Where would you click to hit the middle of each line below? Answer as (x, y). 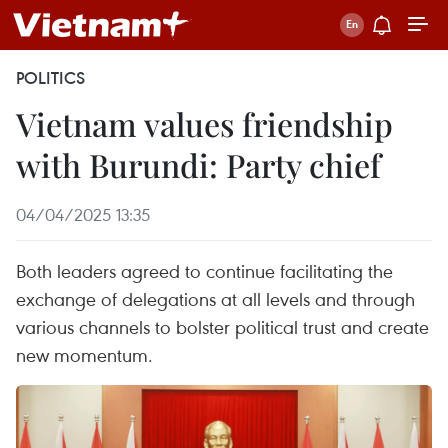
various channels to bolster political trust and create (222, 326)
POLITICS (50, 78)
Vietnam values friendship (204, 123)
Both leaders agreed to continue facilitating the (204, 270)
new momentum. (84, 354)
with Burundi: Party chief (198, 164)
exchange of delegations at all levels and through (215, 298)
